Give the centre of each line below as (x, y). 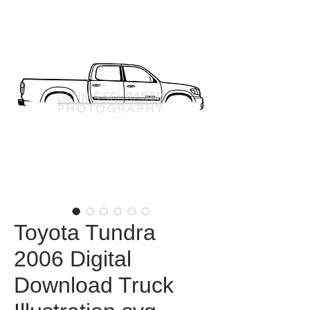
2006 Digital (73, 259)
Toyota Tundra (85, 232)
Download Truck (94, 285)
